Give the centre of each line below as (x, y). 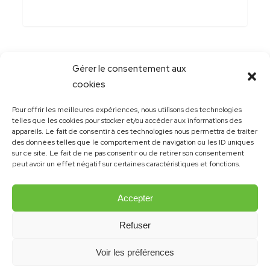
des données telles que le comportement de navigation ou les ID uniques (133, 142)
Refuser (135, 225)
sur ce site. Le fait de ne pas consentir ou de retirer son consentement (128, 153)
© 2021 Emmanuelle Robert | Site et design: (101, 238)
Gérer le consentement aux (129, 69)
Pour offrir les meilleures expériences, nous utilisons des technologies (127, 110)
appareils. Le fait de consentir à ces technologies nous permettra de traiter (135, 131)
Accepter (135, 198)
